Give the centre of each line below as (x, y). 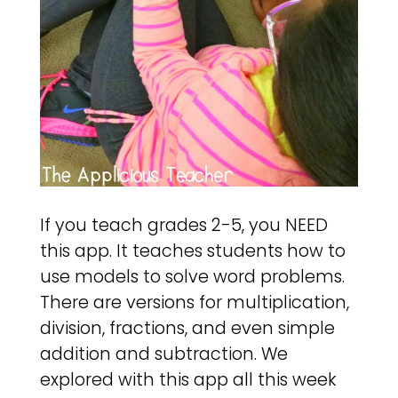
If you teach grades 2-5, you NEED (183, 226)
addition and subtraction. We (163, 354)
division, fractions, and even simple (187, 329)
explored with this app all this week (187, 380)
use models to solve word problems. (192, 277)
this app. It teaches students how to (192, 251)
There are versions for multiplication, (194, 303)
